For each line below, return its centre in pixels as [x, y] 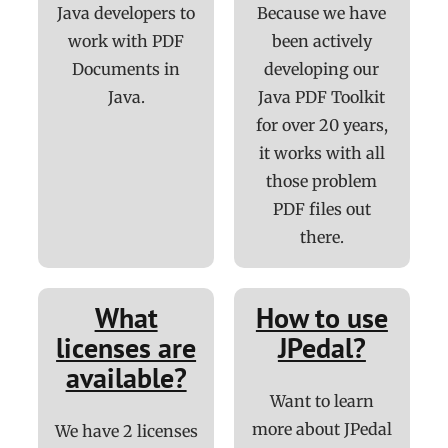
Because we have [322, 13]
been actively [321, 41]
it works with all [321, 153]
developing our [322, 69]
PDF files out [321, 209]
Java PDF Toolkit [322, 97]
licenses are [126, 348]
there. [321, 237]
